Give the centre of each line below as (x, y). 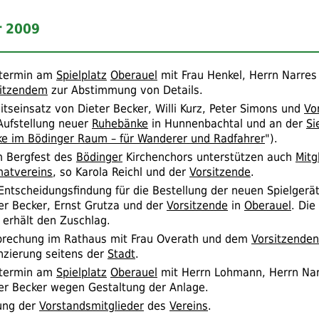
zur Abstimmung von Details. (125, 90)
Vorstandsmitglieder (91, 305)
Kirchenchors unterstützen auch (209, 157)
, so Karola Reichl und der (121, 172)
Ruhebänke (120, 123)
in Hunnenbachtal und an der (227, 123)
